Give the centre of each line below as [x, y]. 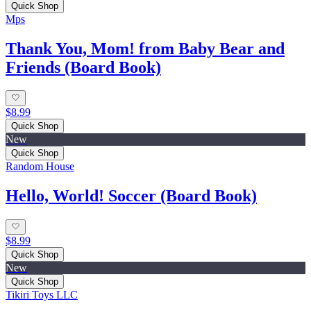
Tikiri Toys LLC [42, 294]
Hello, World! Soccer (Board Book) [131, 195]
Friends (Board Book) [83, 67]
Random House [40, 166]
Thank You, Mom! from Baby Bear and [145, 48]
